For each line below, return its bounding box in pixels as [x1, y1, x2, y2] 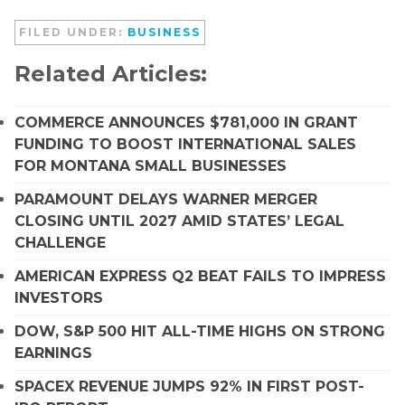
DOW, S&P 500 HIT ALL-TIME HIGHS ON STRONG [14, 322, 385, 340]
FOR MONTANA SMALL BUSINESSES [14, 156, 287, 174]
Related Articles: [14, 60, 207, 87]
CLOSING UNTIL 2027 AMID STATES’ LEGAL [14, 212, 344, 230]
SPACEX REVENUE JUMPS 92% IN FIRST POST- [14, 377, 364, 395]
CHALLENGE [14, 233, 106, 251]
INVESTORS [14, 288, 103, 306]
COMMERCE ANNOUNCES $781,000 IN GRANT [14, 113, 358, 131]
